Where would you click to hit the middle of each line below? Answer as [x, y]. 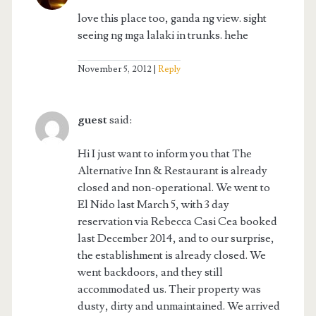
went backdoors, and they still [150, 273]
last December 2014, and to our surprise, [176, 239]
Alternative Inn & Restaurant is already [172, 171]
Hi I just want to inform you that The [164, 154]
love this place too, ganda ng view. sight [172, 19]
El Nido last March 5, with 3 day [153, 205]
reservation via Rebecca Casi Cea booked [177, 222]
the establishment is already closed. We [171, 256]
